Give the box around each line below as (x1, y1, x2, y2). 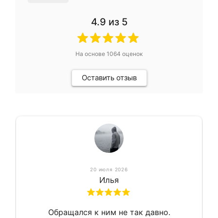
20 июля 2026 (90, 166, 128, 172)
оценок (121, 50, 143, 57)
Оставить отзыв (81, 73, 137, 82)
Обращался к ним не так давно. (48, 207, 170, 217)
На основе (75, 50, 107, 57)
